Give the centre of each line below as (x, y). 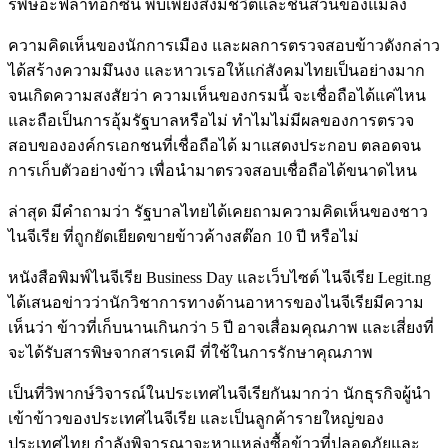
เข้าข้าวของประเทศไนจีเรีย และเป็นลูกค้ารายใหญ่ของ (196, 418)
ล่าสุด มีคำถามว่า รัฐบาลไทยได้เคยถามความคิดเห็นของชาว (218, 211)
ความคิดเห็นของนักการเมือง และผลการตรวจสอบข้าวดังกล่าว (224, 45)
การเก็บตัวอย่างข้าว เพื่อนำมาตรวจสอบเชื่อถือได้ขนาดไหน (212, 170)
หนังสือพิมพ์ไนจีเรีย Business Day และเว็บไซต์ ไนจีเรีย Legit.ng (219, 277)
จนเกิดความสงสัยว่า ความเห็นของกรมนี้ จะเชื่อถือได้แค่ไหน (217, 95)
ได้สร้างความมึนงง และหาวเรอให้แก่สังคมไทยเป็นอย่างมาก (216, 70)
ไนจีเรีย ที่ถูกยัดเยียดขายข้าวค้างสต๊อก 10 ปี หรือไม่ (183, 236)
